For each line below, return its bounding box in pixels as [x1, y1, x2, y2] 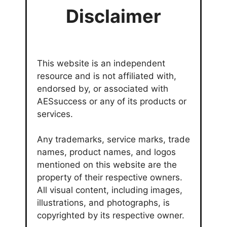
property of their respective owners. [37, 172, 182, 182]
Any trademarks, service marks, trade [37, 134, 190, 144]
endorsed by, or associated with [37, 83, 168, 94]
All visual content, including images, [37, 184, 182, 195]
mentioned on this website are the [37, 159, 177, 170]
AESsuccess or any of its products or [37, 96, 186, 106]
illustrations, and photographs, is [37, 197, 170, 208]
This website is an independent [37, 58, 165, 68]
